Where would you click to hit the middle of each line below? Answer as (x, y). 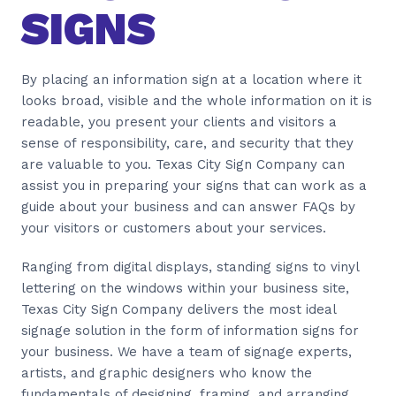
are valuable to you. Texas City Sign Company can (183, 165)
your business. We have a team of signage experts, (187, 352)
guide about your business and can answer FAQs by (188, 207)
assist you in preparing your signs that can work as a (194, 186)
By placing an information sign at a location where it (191, 80)
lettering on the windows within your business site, (185, 289)
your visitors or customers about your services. (174, 228)
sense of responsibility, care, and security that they (187, 144)
